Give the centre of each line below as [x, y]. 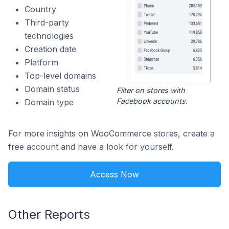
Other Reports [49, 215]
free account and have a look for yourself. [91, 147]
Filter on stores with [151, 90]
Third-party [47, 22]
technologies [49, 36]
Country [40, 9]
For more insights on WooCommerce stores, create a [111, 134]
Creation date [50, 49]
